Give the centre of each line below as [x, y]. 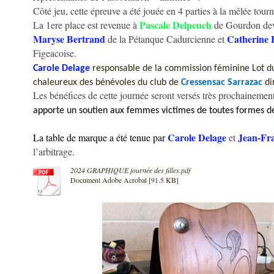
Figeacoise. [55, 53]
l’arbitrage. [54, 151]
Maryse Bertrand [69, 39]
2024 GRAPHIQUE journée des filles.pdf [130, 170]
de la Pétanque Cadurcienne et [166, 39]
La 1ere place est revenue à [85, 25]
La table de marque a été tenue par [99, 137]
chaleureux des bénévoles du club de [107, 83]
